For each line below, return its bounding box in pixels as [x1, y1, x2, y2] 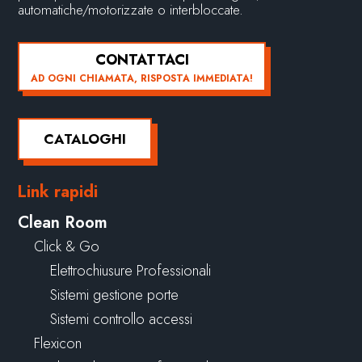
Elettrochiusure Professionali [50, 259, 212, 281]
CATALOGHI [44, 128, 127, 149]
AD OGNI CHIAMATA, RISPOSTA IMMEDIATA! [31, 70, 254, 86]
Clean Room [18, 210, 108, 234]
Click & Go [34, 235, 100, 257]
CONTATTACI [95, 48, 189, 70]
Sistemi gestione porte [50, 284, 179, 305]
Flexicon [34, 332, 82, 354]
